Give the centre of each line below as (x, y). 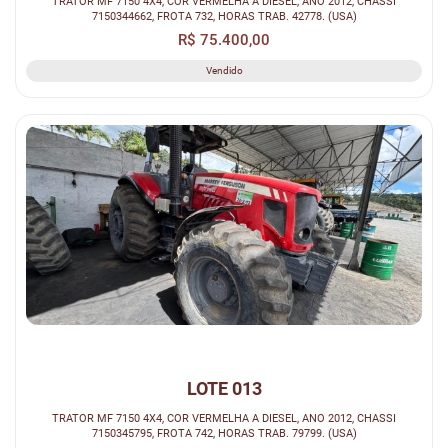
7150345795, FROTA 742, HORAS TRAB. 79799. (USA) (224, 432)
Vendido (224, 71)
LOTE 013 (224, 388)
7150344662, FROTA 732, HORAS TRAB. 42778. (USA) (224, 16)
